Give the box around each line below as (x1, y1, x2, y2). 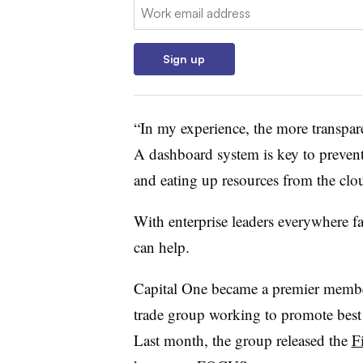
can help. (133, 236, 190, 257)
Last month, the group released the (133, 329, 352, 350)
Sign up (163, 51, 205, 66)
